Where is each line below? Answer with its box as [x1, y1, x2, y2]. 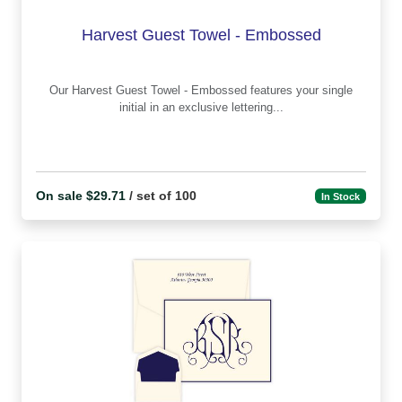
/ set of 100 [126, 188, 197, 204]
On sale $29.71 [36, 188, 126, 204]
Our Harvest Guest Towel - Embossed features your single [49, 83, 72, 98]
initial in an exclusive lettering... [118, 100, 284, 115]
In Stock [321, 190, 361, 202]
